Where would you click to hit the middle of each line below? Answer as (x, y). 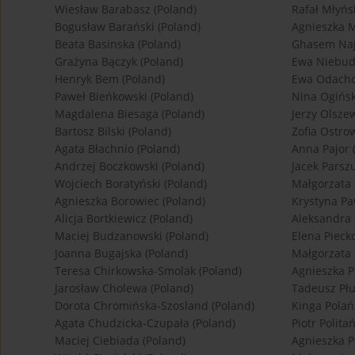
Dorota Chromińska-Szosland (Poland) (155, 306)
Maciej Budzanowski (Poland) (132, 236)
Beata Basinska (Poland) (118, 44)
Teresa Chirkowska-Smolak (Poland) (148, 271)
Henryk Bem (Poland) (110, 79)
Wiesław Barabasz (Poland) (126, 10)
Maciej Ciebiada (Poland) (120, 341)
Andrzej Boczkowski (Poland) (130, 166)
